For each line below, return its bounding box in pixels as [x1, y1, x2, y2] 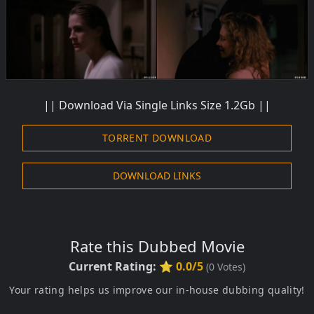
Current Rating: [69, 258, 159, 274]
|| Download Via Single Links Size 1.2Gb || [43, 97, 271, 113]
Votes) [214, 259, 245, 273]
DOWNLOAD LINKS [113, 168, 201, 182]
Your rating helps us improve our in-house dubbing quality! [9, 282, 305, 296]
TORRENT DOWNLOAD [102, 130, 212, 144]
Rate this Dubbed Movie [69, 235, 245, 257]
